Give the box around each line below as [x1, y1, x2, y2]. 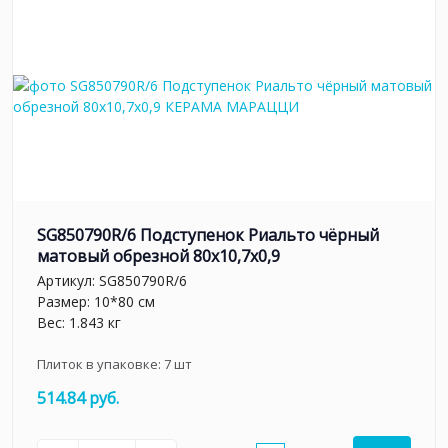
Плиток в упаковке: [37, 355, 164, 374]
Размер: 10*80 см [37, 292, 155, 312]
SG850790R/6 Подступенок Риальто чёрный [37, 223, 379, 246]
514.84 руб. [37, 387, 119, 410]
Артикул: [37, 271, 99, 291]
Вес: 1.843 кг [37, 313, 121, 333]
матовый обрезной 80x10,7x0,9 [37, 244, 280, 267]
